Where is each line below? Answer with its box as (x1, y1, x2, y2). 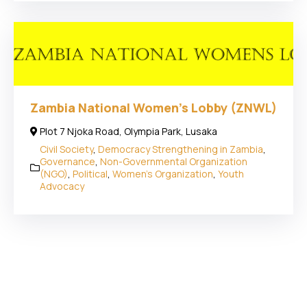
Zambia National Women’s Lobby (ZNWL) (30, 99, 277, 116)
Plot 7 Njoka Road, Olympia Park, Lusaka (40, 124, 217, 138)
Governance (40, 154, 95, 168)
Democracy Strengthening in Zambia (98, 142, 263, 156)
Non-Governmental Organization (100, 154, 247, 168)
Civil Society (40, 142, 93, 156)
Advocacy (40, 179, 84, 193)
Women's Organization (112, 167, 213, 180)
